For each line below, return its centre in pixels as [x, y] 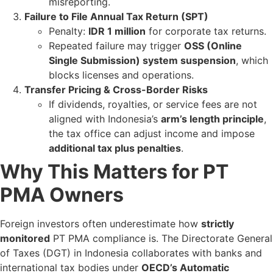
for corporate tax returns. [206, 31]
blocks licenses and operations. [121, 75]
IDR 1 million [117, 31]
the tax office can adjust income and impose [152, 133]
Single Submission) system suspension [142, 60]
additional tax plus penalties [115, 148]
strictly [218, 223]
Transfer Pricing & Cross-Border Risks [116, 89]
